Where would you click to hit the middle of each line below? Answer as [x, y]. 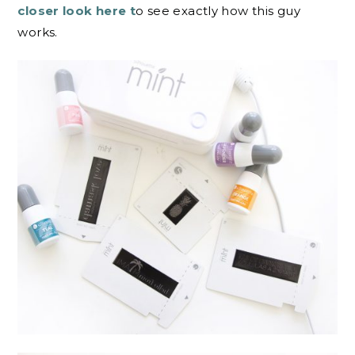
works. [38, 32]
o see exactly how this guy [218, 10]
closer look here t [77, 10]
